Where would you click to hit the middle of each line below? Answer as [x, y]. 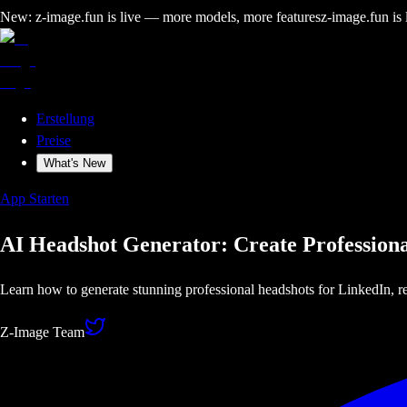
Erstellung [65, 119]
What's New [74, 163]
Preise [54, 140]
